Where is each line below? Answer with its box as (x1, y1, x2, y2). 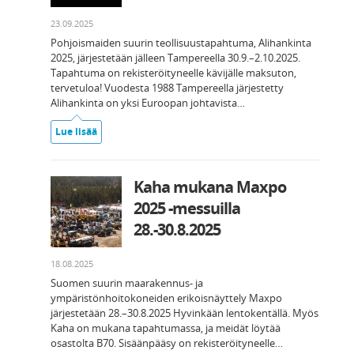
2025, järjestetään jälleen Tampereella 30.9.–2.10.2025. (51, 51, 300, 66)
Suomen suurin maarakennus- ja (51, 276, 203, 291)
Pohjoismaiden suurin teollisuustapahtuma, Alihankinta (51, 36, 311, 51)
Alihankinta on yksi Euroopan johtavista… (51, 96, 245, 111)
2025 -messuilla (134, 198, 240, 220)
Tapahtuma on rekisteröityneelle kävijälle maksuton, (51, 66, 296, 81)
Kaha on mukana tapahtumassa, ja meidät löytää (51, 321, 281, 336)
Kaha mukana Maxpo (134, 176, 286, 198)
